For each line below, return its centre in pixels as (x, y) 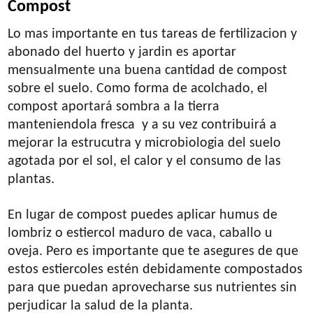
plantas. (31, 179)
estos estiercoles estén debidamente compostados (155, 269)
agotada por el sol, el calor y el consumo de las (145, 161)
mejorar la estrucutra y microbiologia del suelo (145, 143)
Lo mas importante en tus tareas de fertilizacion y (153, 34)
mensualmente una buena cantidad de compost (148, 70)
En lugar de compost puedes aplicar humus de (143, 215)
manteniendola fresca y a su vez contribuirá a (143, 125)
